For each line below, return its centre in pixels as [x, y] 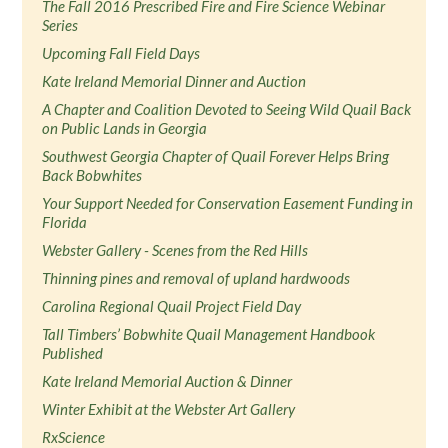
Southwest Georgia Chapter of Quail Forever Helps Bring [216, 156]
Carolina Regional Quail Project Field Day [172, 306]
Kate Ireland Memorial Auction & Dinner [167, 381]
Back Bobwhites [92, 175]
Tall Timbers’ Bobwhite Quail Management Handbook [209, 334]
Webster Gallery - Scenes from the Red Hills [175, 250]
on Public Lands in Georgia [125, 128]
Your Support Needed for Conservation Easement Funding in [228, 203]
